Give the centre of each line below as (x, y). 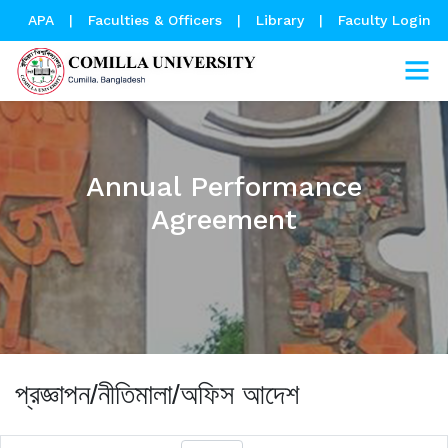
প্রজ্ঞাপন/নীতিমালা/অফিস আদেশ (157, 394)
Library (282, 20)
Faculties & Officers (154, 20)
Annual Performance (224, 186)
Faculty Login (384, 20)
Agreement (224, 219)
